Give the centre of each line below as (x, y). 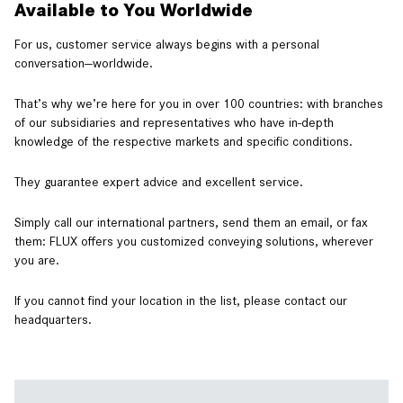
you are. (37, 260)
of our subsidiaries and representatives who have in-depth (174, 123)
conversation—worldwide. (84, 63)
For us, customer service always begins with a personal (167, 45)
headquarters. (53, 320)
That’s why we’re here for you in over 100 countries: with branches (199, 104)
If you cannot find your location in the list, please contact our (181, 301)
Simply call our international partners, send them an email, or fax (191, 223)
